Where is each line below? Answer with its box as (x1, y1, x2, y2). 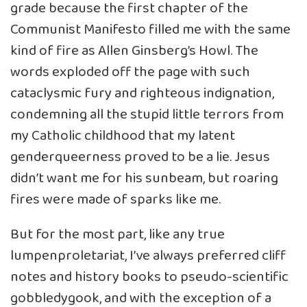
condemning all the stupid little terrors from (10, 103, 284, 126)
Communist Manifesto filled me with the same (10, 18, 291, 41)
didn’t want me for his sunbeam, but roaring (10, 167, 278, 190)
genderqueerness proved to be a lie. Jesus (10, 145, 270, 169)
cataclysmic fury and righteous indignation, (10, 82, 274, 105)
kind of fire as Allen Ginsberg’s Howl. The (10, 39, 258, 62)
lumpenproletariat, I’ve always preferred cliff (10, 244, 286, 267)
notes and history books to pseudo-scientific (10, 265, 288, 288)
